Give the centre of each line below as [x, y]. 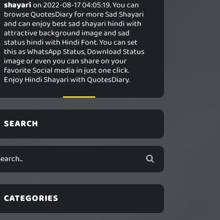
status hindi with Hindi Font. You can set [71, 42]
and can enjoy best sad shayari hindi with [73, 24]
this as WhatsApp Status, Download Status [74, 52]
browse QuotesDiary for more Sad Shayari [74, 14]
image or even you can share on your [65, 61]
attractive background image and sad [67, 33]
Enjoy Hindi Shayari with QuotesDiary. [67, 80]
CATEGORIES [31, 198]
